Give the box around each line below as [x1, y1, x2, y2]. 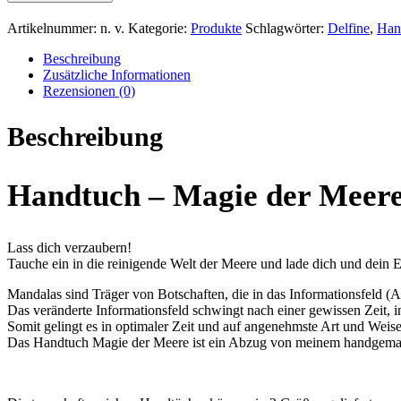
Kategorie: [128, 20, 191, 36]
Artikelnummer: [7, 20, 100, 36]
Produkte [191, 20, 242, 36]
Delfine [328, 20, 370, 36]
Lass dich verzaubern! [7, 239, 132, 255]
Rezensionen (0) [43, 82, 135, 98]
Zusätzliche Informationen [43, 66, 191, 82]
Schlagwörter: [245, 20, 328, 36]
